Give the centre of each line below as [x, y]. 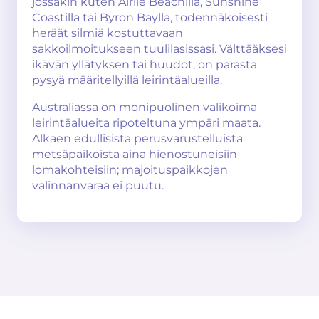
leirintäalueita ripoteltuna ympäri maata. [146, 123]
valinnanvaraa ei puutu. [98, 185]
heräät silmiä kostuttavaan [108, 33]
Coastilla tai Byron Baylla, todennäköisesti [150, 17]
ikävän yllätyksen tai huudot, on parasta [145, 64]
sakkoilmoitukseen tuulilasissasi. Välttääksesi [159, 49]
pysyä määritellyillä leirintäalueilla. [127, 80]
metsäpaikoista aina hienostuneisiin [135, 154]
